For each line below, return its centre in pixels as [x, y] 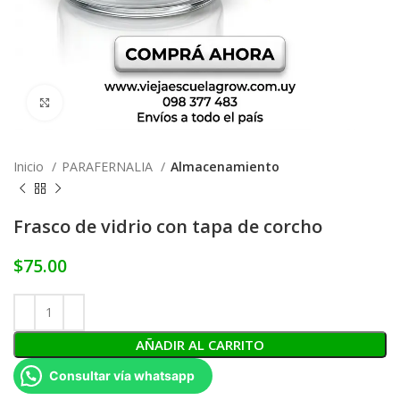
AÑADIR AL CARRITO [200, 344]
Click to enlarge [107, 102]
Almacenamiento [225, 166]
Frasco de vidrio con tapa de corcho [168, 226]
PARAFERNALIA [109, 166]
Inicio [30, 166]
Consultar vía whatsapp [122, 375]
